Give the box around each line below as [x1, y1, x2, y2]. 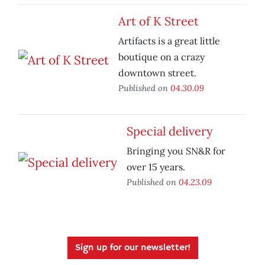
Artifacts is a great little [118, 35, 220, 47]
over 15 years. [127, 161, 185, 173]
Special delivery [127, 124, 213, 139]
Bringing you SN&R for [127, 145, 225, 157]
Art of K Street [118, 14, 199, 29]
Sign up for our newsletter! [75, 242, 190, 254]
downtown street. [118, 67, 196, 79]
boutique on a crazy [118, 51, 205, 63]
